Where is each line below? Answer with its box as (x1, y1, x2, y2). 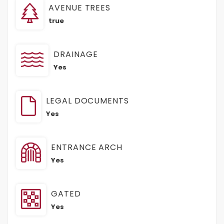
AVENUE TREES (48, 2, 111, 14)
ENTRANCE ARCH (51, 141, 123, 153)
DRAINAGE (53, 48, 98, 60)
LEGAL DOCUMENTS (46, 95, 129, 107)
